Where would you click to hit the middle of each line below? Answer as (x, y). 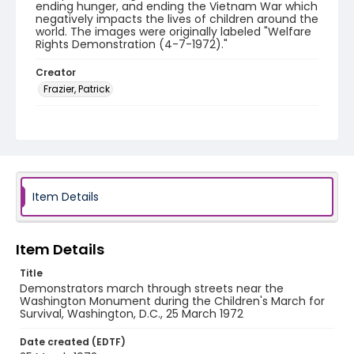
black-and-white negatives (111, 136)
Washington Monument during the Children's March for (172, 301)
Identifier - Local (78, 166)
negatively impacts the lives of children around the (177, 19)
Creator (56, 72)
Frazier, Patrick (77, 89)
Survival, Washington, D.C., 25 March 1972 (132, 314)
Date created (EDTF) (73, 342)
